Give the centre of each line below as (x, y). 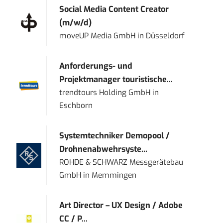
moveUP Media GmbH (98, 36)
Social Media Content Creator (114, 9)
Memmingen (114, 175)
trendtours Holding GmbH (105, 93)
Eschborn (76, 106)
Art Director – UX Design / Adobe (121, 206)
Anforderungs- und (96, 66)
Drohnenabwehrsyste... (104, 149)
